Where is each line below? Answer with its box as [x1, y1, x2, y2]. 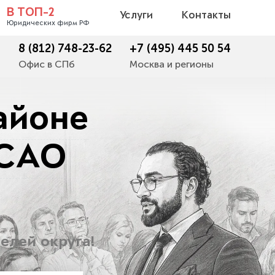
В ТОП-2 [7, 7, 54, 20]
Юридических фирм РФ [7, 20, 89, 27]
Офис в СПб [18, 58, 75, 70]
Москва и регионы [130, 58, 214, 70]
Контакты [182, 10, 231, 21]
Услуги [120, 10, 153, 21]
